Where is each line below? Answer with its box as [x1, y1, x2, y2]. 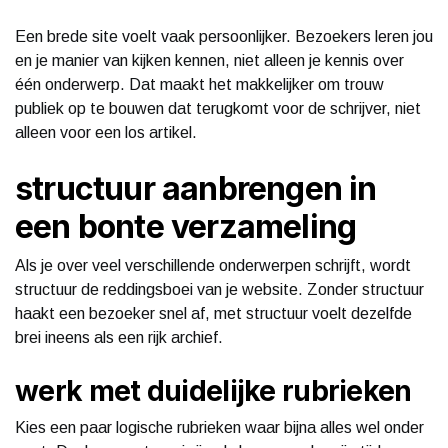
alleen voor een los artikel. [15, 123, 197, 141]
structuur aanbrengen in [15, 168, 377, 208]
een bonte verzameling [15, 206, 357, 246]
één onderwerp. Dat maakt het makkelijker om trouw [15, 75, 384, 93]
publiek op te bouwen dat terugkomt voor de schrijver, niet [15, 99, 421, 117]
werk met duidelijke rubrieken [15, 373, 412, 408]
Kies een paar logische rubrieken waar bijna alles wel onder [15, 418, 424, 436]
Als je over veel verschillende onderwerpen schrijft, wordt [15, 256, 411, 274]
